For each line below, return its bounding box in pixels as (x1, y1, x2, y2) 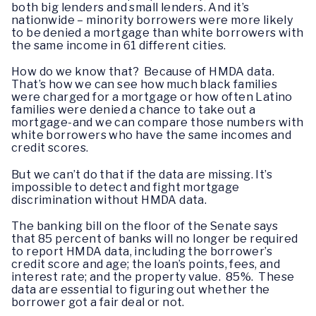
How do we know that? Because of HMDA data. (11, 65, 277, 79)
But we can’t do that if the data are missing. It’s (11, 167, 272, 181)
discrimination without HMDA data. (11, 193, 207, 207)
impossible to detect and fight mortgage (11, 180, 240, 194)
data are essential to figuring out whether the (11, 282, 270, 296)
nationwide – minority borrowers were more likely (11, 13, 293, 28)
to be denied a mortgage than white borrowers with (11, 26, 304, 40)
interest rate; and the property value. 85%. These (11, 269, 295, 284)
